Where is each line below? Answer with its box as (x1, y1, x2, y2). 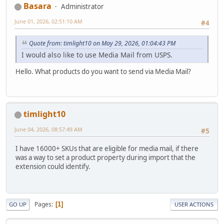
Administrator (61, 1, 104, 11)
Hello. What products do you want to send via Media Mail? (15, 66, 191, 76)
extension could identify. (15, 161, 90, 171)
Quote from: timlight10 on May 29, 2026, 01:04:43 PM (29, 39, 175, 48)
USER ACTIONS (174, 200, 213, 208)
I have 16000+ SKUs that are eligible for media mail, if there (15, 143, 198, 153)
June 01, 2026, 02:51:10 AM (14, 17, 82, 25)
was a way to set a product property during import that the (15, 152, 195, 162)
